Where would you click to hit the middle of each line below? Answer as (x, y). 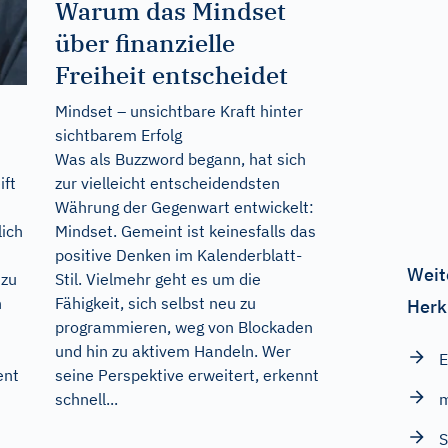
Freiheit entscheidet (171, 74)
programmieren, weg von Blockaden (183, 326)
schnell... (86, 398)
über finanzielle (144, 42)
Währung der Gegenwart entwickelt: (184, 206)
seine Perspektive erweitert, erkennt (186, 374)
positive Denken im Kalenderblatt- (178, 254)
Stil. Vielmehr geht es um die (157, 278)
